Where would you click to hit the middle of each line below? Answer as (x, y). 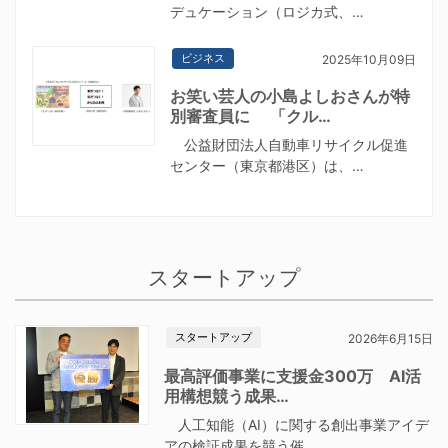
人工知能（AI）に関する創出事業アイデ (297, 424)
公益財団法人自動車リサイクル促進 (288, 145)
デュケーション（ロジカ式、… (266, 12)
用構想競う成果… (227, 395)
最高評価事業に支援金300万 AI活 (293, 375)
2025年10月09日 (368, 59)
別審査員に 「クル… (250, 116)
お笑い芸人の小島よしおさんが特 (289, 96)
